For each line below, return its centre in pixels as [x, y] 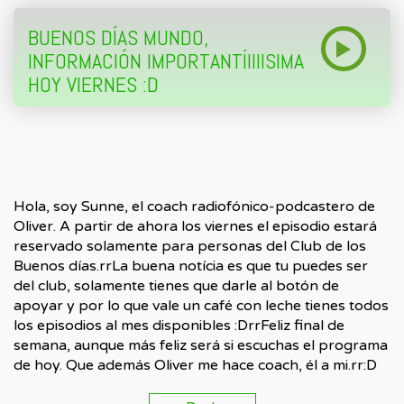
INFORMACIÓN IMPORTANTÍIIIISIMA [166, 61]
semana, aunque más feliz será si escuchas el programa [201, 345]
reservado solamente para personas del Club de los [190, 246]
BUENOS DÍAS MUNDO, [118, 37]
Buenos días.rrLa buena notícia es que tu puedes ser [191, 266]
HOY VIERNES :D [93, 84]
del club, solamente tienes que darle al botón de [176, 286]
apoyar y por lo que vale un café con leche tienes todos [201, 306]
